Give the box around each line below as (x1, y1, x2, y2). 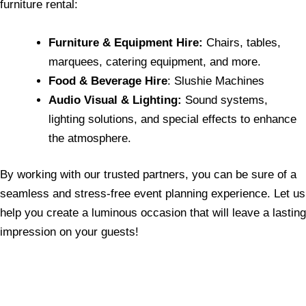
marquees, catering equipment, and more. (48, 55, 261, 68)
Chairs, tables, (203, 36, 281, 49)
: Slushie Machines (167, 74, 264, 87)
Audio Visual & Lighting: (48, 93, 182, 107)
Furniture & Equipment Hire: (48, 36, 203, 49)
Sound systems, (182, 93, 268, 107)
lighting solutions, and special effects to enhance (48, 112, 296, 126)
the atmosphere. (48, 131, 131, 145)
